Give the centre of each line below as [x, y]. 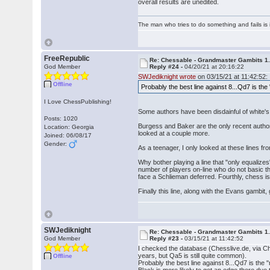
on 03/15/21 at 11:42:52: [232, 77]
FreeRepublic [67, 58]
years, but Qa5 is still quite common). [193, 256]
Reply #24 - [167, 67]
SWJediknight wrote [167, 77]
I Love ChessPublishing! [78, 102]
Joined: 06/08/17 [68, 135]
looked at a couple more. [175, 133]
